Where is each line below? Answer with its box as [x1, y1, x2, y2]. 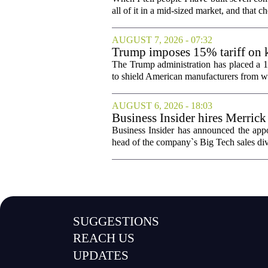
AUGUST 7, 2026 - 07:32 [112, 34, 212, 45]
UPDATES [73, 248, 129, 263]
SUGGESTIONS [73, 214, 160, 229]
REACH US [73, 231, 135, 246]
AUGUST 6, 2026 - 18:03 [112, 100, 212, 111]
